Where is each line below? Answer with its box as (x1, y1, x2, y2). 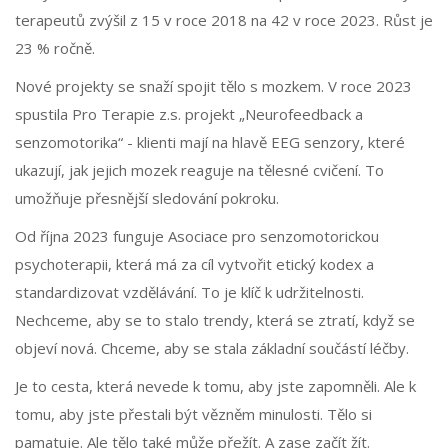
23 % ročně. (15, 38, 95, 59)
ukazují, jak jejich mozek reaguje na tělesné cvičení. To (15, 160, 384, 181)
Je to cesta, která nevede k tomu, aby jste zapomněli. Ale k (15, 376, 416, 397)
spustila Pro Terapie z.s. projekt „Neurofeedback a (15, 104, 363, 125)
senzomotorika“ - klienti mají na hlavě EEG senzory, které (15, 132, 405, 153)
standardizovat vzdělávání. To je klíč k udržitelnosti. (15, 282, 364, 303)
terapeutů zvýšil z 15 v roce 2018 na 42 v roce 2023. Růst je (15, 10, 433, 31)
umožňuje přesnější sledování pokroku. (15, 188, 279, 209)
